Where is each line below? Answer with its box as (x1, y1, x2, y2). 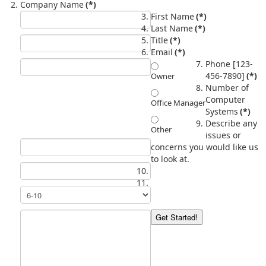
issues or (205, 129, 241, 141)
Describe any (205, 117, 257, 129)
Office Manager (151, 97, 205, 108)
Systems (205, 105, 238, 117)
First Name (151, 10, 194, 22)
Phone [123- (205, 58, 253, 69)
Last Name (151, 22, 193, 34)
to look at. (151, 153, 189, 164)
